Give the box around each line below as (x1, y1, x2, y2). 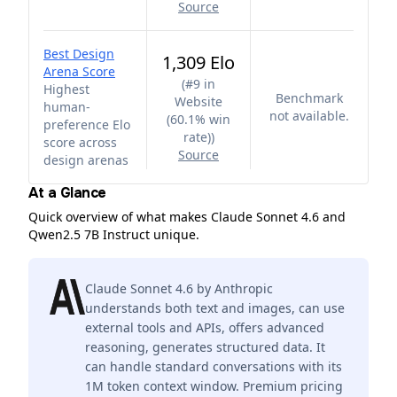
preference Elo (43, 116, 130, 133)
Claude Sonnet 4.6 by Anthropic (85, 280, 273, 297)
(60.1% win (167, 111, 230, 128)
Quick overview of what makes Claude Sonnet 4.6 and (28, 208, 346, 225)
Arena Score (43, 63, 115, 80)
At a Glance (28, 183, 106, 202)
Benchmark (276, 90, 343, 106)
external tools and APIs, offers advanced (85, 319, 324, 336)
